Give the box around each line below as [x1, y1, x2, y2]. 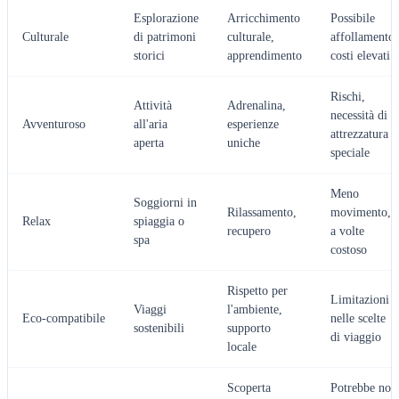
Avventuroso [22, 118, 85, 132]
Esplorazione [134, 12, 199, 26]
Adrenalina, [227, 99, 286, 113]
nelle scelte [330, 312, 386, 326]
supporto [227, 322, 271, 336]
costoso [330, 243, 367, 257]
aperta [134, 136, 164, 151]
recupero [227, 224, 271, 239]
